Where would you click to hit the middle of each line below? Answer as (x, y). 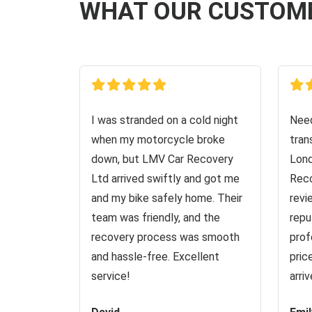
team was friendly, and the (156, 218)
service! (111, 276)
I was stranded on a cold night (165, 120)
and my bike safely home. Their (167, 198)
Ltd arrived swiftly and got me (165, 179)
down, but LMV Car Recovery (162, 159)
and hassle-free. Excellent (155, 257)
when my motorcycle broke (158, 140)
